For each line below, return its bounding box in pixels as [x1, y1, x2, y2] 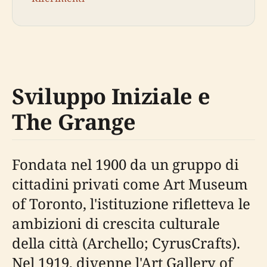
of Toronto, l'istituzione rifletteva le [12, 193, 250, 213]
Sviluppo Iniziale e [12, 81, 210, 111]
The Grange [12, 107, 136, 136]
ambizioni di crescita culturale [12, 213, 220, 233]
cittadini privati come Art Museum [12, 173, 248, 194]
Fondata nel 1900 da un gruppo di [12, 154, 239, 174]
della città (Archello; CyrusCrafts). [12, 232, 240, 253]
